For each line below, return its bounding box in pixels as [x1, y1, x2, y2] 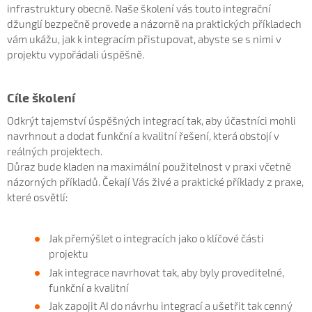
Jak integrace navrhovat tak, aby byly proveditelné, [49, 265, 284, 279]
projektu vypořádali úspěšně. [7, 48, 144, 61]
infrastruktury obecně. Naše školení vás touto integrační [7, 2, 271, 15]
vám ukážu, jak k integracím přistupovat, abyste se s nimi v [7, 33, 281, 45]
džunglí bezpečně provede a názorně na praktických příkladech [7, 17, 302, 30]
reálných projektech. [7, 145, 102, 157]
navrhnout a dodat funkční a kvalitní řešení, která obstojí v [7, 130, 279, 142]
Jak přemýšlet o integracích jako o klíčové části [49, 232, 264, 244]
